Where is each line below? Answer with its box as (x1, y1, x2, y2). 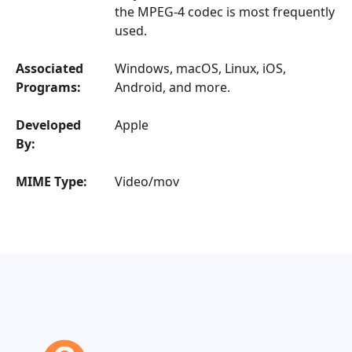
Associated (16, 59, 83, 77)
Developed (16, 115, 81, 134)
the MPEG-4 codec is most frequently (114, 2, 335, 20)
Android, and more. (114, 78, 230, 96)
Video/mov (114, 172, 179, 190)
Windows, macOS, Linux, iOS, (114, 59, 286, 77)
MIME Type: (16, 172, 87, 190)
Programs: (16, 78, 81, 96)
